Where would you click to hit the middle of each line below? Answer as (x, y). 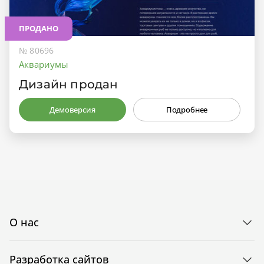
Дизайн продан (69, 85)
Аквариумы (44, 65)
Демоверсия (72, 110)
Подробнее (187, 110)
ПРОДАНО (39, 29)
